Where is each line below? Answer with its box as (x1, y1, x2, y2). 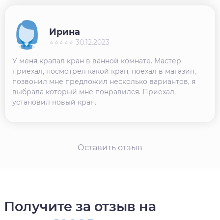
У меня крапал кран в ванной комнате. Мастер (12, 56, 181, 65)
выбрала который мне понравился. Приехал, (12, 87, 176, 96)
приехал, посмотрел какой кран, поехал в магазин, (12, 66, 196, 76)
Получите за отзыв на (4, 198, 156, 215)
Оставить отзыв (78, 142, 142, 152)
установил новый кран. (12, 97, 96, 107)
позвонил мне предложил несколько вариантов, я (12, 77, 195, 86)
